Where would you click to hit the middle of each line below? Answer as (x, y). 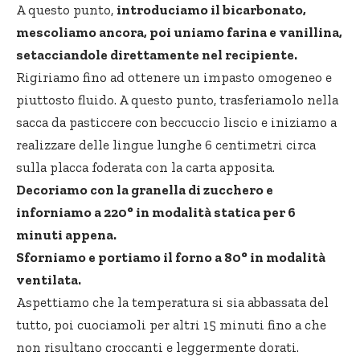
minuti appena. (66, 235)
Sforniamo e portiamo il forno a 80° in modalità (171, 258)
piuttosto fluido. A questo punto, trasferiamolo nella (177, 100)
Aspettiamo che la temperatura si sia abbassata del (172, 303)
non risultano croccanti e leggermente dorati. (157, 348)
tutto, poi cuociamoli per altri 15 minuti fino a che (171, 325)
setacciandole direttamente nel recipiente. (157, 55)
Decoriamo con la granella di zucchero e (145, 190)
